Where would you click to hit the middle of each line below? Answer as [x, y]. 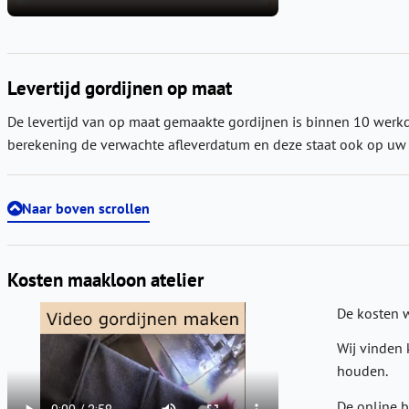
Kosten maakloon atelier [105, 279]
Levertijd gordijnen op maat [120, 87]
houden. [362, 371]
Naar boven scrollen [86, 208]
